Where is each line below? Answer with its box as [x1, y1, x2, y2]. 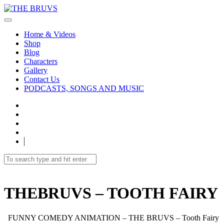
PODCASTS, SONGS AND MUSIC [24, 84, 144, 92]
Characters [24, 57, 57, 65]
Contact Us [24, 75, 59, 83]
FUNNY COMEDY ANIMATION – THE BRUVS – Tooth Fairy [4, 213, 219, 222]
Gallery [24, 66, 47, 74]
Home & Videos [24, 30, 75, 38]
